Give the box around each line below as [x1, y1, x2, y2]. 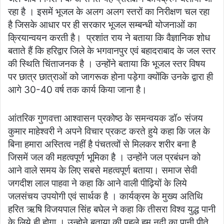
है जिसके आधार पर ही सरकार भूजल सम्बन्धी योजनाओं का [8, 19, 196, 31]
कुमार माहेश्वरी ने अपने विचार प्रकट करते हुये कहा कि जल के [8, 125, 210, 137]
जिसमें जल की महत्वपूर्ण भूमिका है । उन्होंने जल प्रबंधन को [8, 151, 200, 163]
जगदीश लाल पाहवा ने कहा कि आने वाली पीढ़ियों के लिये [8, 177, 187, 189]
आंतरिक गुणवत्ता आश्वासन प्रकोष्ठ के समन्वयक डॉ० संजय [8, 112, 203, 124]
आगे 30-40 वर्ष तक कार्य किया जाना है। [8, 84, 147, 96]
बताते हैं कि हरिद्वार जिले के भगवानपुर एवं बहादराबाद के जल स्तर [8, 45, 215, 57]
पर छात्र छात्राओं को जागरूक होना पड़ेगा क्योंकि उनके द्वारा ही [8, 71, 213, 83]
